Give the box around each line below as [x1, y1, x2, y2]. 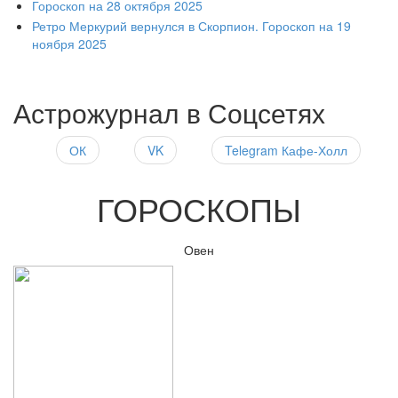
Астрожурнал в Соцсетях [13, 92, 325, 131]
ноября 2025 [32, 35, 107, 53]
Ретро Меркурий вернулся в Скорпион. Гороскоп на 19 [32, 17, 351, 36]
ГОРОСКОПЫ [97, 186, 301, 232]
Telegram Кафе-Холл [225, 140, 347, 159]
